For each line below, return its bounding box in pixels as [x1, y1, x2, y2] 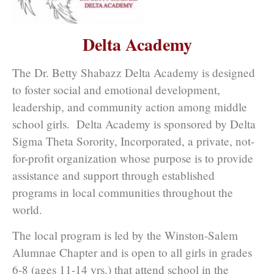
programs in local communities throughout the [12, 184, 233, 200]
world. [12, 201, 42, 217]
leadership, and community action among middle [12, 98, 247, 114]
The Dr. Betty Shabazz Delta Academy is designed [12, 64, 255, 80]
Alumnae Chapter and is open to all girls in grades [12, 245, 252, 261]
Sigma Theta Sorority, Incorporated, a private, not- [12, 133, 254, 149]
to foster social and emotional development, [12, 81, 220, 97]
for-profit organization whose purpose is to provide [12, 150, 253, 166]
